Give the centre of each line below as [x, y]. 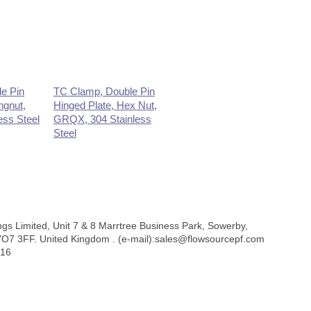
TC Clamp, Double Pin [104, 91]
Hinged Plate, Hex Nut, [105, 105]
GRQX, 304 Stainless [102, 119]
